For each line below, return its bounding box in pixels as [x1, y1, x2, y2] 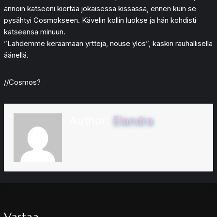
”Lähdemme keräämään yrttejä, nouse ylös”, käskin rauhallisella [4, 38, 213, 48]
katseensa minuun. [4, 27, 65, 36]
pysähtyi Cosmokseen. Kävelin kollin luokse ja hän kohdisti [4, 15, 196, 25]
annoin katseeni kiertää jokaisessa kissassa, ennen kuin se [4, 3, 196, 13]
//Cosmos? [4, 77, 41, 87]
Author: [69, 113, 113, 127]
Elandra [113, 113, 153, 127]
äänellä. [4, 50, 29, 60]
